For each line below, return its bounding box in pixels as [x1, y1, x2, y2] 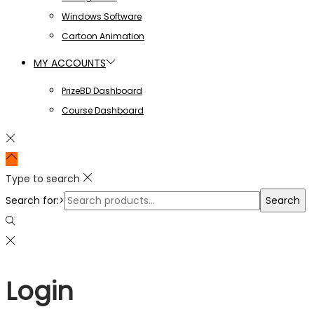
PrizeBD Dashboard [62, 84, 142, 97]
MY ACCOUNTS [34, 55, 106, 70]
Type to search [6, 171, 80, 186]
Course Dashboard [62, 104, 144, 116]
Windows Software [62, 10, 142, 22]
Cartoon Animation [62, 29, 144, 42]
